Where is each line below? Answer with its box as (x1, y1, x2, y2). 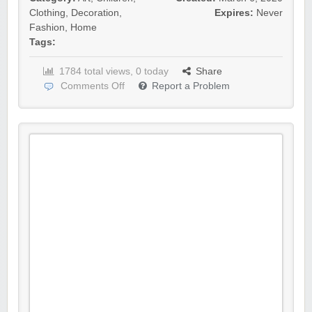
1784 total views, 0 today (59, 66, 169, 77)
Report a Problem (152, 81, 230, 92)
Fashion (29, 22, 65, 33)
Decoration (71, 8, 119, 19)
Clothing (29, 8, 65, 19)
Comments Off (61, 81, 125, 92)
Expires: (214, 8, 253, 19)
